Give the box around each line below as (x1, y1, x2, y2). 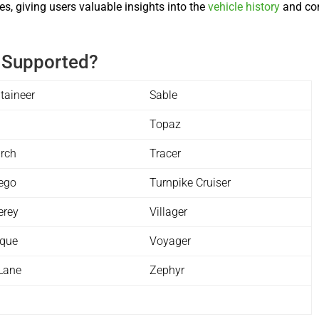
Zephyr (150, 263, 185, 277)
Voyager (150, 234, 192, 248)
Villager (150, 204, 188, 219)
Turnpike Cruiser (150, 175, 231, 189)
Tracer (150, 146, 182, 160)
